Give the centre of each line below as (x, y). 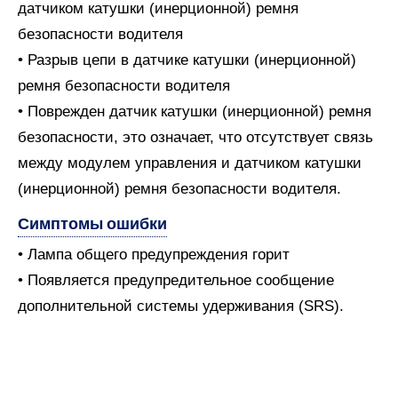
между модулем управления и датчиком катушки (190, 163)
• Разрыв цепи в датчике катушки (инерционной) (187, 60)
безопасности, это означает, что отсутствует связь (195, 137)
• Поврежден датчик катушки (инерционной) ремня (195, 111)
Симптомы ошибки (92, 223)
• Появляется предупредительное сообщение (176, 280)
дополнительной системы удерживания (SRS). (181, 306)
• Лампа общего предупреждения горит (154, 255)
